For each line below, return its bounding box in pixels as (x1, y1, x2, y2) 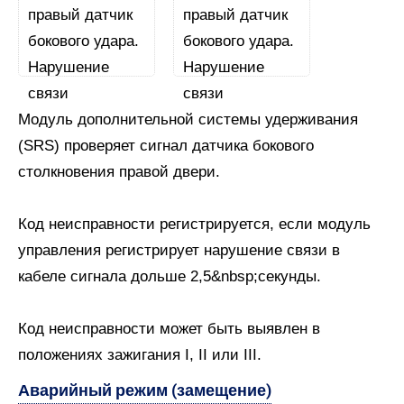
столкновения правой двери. (18, 163, 220, 180)
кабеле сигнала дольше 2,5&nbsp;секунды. (18, 268, 321, 285)
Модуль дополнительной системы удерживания (18, 111, 358, 128)
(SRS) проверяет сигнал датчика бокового (18, 137, 314, 154)
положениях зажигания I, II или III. (18, 346, 262, 363)
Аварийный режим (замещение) (18, 381, 271, 399)
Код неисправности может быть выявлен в (18, 320, 320, 337)
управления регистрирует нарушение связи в (18, 242, 340, 259)
